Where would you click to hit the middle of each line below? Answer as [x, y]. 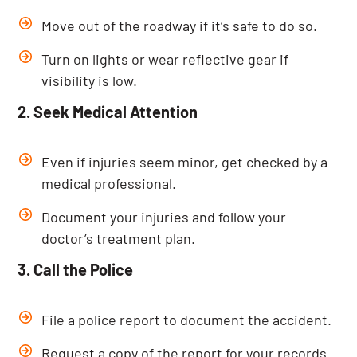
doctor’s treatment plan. [119, 238]
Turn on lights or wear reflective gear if [165, 59]
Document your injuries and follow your [164, 217]
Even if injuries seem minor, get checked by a [185, 162]
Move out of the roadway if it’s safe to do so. [180, 25]
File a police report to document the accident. [187, 320]
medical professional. [109, 183]
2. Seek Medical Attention [108, 112]
